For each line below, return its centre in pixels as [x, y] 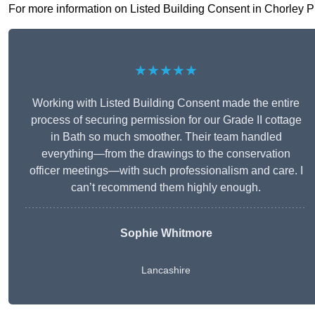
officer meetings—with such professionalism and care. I [166, 171]
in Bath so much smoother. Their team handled [166, 137]
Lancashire [166, 270]
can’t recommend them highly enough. [166, 188]
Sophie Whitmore [166, 233]
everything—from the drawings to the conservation [166, 154]
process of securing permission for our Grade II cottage [166, 120]
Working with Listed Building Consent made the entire [166, 103]
